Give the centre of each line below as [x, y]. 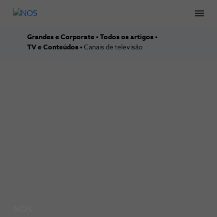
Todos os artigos [127, 37]
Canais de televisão [113, 47]
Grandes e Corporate [61, 37]
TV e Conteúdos [53, 47]
